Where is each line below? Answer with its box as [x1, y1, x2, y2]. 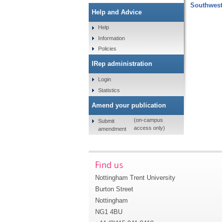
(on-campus [134, 117, 164, 123]
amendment [98, 125, 127, 132]
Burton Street [95, 185, 133, 193]
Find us [95, 159, 123, 170]
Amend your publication [91, 101, 166, 109]
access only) [134, 125, 166, 131]
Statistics [98, 87, 120, 93]
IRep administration [91, 60, 152, 68]
